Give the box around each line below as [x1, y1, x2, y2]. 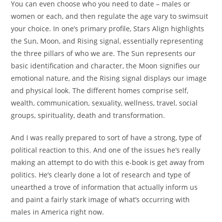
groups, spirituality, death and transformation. [11, 111, 166, 120]
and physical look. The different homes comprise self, [11, 86, 189, 95]
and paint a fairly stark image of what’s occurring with [11, 195, 190, 204]
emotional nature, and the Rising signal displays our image [11, 73, 207, 83]
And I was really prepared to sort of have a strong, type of [11, 133, 202, 142]
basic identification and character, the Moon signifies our [11, 61, 201, 70]
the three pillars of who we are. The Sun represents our [11, 49, 196, 58]
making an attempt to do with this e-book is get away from [11, 158, 205, 167]
